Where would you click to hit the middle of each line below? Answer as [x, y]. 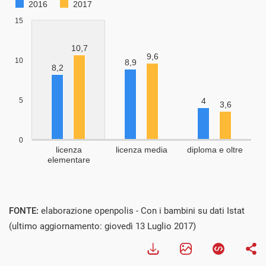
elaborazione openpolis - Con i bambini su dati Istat [143, 211]
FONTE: [25, 211]
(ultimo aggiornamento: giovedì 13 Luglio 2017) [102, 227]
